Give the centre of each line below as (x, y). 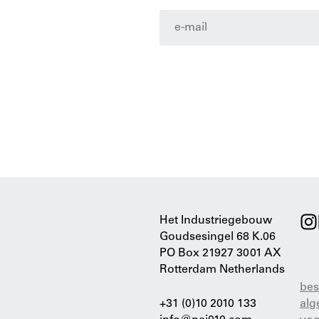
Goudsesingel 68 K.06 (218, 237)
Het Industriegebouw (216, 220)
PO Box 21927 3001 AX (220, 253)
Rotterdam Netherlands (222, 270)
